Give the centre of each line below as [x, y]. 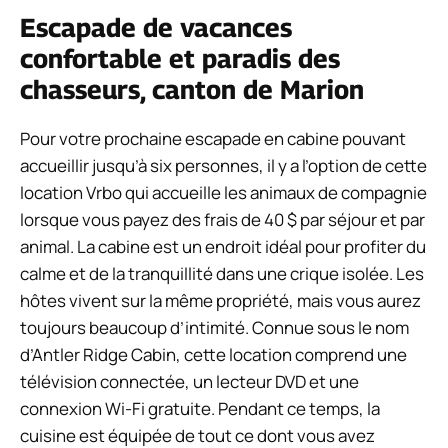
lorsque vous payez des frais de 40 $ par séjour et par [222, 219]
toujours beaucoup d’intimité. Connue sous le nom [214, 327]
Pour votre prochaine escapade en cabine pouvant [213, 138]
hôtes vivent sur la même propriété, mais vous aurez [220, 300]
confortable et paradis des [180, 58]
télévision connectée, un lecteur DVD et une [189, 381]
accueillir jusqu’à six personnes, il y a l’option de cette [223, 165]
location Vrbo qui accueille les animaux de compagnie [223, 192]
